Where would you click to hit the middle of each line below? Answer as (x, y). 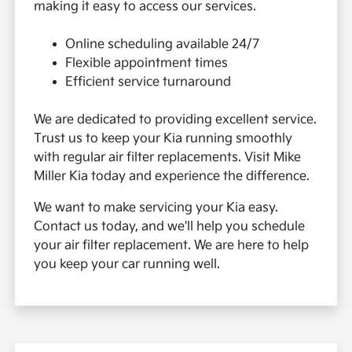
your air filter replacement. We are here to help (172, 246)
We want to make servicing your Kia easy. (156, 208)
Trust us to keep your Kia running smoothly (163, 139)
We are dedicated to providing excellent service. (176, 120)
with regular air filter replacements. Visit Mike (168, 158)
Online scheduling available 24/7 (163, 45)
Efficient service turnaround (148, 82)
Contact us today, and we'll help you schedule (170, 227)
